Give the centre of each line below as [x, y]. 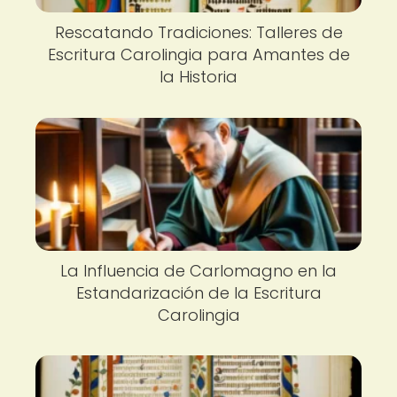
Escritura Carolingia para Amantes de [198, 54]
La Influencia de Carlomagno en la [198, 270]
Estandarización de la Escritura [198, 292]
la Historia [198, 77]
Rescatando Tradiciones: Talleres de [198, 32]
